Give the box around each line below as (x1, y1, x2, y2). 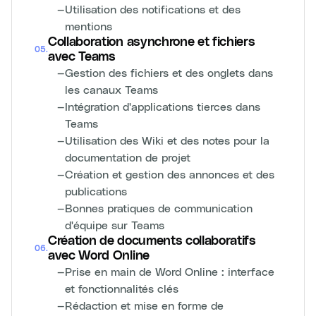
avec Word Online (48, 249, 150, 262)
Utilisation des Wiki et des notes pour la (65, 133, 269, 147)
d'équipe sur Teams (65, 218, 164, 231)
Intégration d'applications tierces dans (65, 99, 260, 113)
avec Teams (48, 50, 116, 63)
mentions (65, 19, 112, 32)
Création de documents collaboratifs (48, 234, 256, 247)
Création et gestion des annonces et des (65, 167, 274, 181)
